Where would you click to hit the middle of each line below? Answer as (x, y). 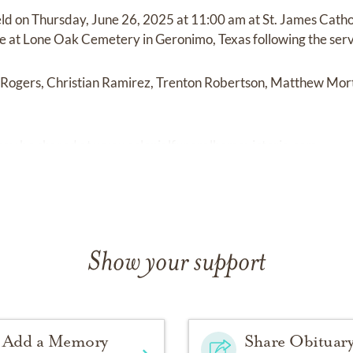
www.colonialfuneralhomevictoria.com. (207, 145)
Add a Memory (55, 341)
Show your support (176, 263)
